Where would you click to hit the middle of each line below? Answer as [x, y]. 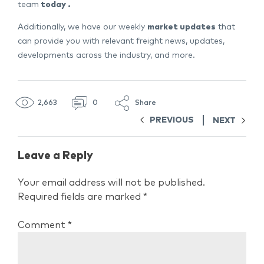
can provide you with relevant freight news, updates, [121, 42]
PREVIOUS [172, 121]
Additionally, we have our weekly [82, 27]
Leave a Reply [55, 156]
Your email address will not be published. [111, 182]
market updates [181, 27]
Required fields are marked [80, 197]
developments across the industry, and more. [106, 56]
